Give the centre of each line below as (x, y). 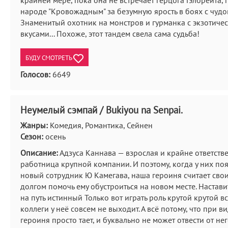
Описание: (39, 153)
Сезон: (32, 136)
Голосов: (35, 74)
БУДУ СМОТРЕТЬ (49, 58)
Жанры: (34, 125)
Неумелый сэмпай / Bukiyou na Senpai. (102, 110)
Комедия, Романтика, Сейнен (100, 125)
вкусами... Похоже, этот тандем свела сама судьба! (110, 34)
